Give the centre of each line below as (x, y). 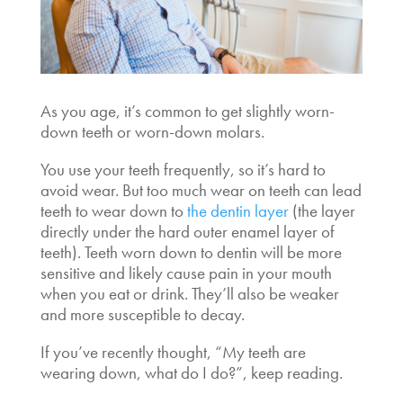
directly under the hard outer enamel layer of (187, 231)
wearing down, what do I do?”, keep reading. (191, 372)
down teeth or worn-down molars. (152, 131)
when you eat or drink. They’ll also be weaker (189, 293)
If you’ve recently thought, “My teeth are (173, 352)
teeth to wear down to (113, 210)
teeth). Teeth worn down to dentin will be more (191, 252)
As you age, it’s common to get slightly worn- (187, 111)
